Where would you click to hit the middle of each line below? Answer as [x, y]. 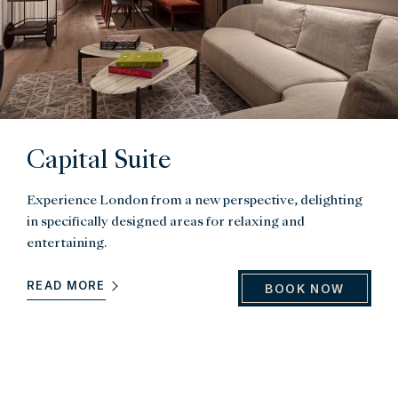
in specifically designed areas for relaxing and [166, 222]
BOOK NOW [305, 288]
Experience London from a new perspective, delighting [195, 200]
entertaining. [67, 243]
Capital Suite [99, 161]
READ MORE [66, 286]
